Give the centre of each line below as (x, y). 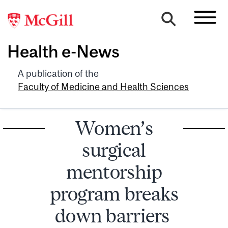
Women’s (114, 128)
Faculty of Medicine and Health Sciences (103, 87)
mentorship (114, 172)
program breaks (114, 193)
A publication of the (58, 73)
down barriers (114, 215)
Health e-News (63, 52)
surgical (114, 150)
